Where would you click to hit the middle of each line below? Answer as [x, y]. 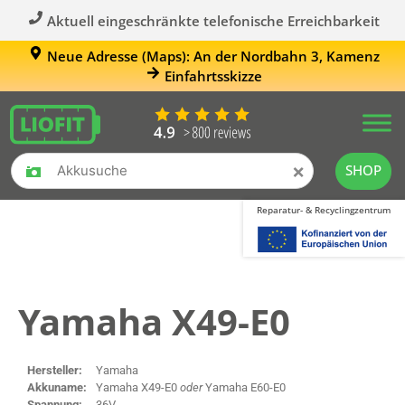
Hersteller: [55, 370]
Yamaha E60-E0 [244, 387]
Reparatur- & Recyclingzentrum [324, 210]
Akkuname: [57, 387]
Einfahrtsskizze [213, 76]
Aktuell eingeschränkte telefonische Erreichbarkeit [213, 20]
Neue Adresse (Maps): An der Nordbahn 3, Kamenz [213, 56]
